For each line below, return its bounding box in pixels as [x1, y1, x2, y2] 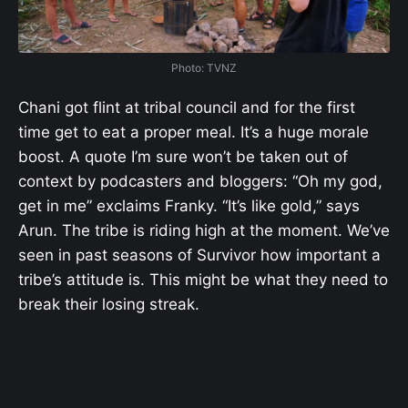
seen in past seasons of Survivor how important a [18, 245, 381, 264]
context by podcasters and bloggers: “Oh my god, [18, 171, 382, 190]
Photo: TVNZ [171, 61, 237, 76]
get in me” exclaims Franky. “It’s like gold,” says [18, 196, 360, 215]
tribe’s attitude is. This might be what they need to [18, 270, 388, 289]
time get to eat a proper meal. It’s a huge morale [18, 122, 369, 141]
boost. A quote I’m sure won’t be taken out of [18, 147, 348, 166]
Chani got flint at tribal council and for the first [18, 97, 355, 117]
